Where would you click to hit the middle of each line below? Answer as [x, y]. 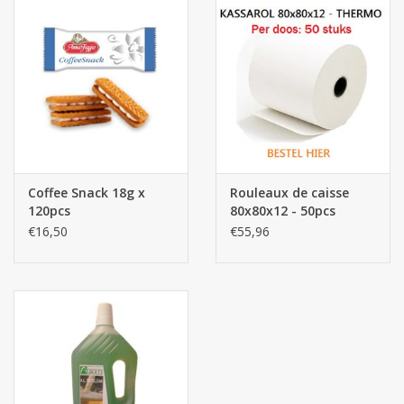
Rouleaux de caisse [289, 193]
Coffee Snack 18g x [87, 193]
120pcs [49, 211]
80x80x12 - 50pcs [283, 211]
